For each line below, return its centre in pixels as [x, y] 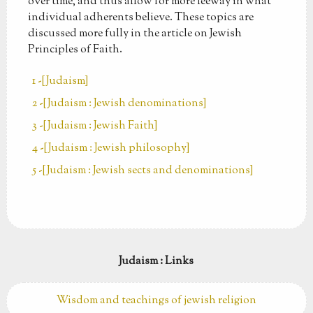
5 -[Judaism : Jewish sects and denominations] [142, 170]
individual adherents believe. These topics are [140, 17]
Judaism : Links [156, 261]
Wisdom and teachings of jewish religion [156, 301]
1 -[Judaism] [60, 81]
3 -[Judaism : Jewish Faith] [94, 126]
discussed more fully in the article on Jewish [134, 34]
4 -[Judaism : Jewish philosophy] [110, 148]
